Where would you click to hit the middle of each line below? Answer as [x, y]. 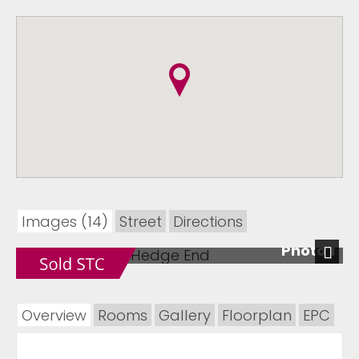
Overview [54, 316]
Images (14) [65, 222]
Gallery [185, 316]
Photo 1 [308, 251]
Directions [208, 222]
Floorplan [257, 316]
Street [141, 222]
